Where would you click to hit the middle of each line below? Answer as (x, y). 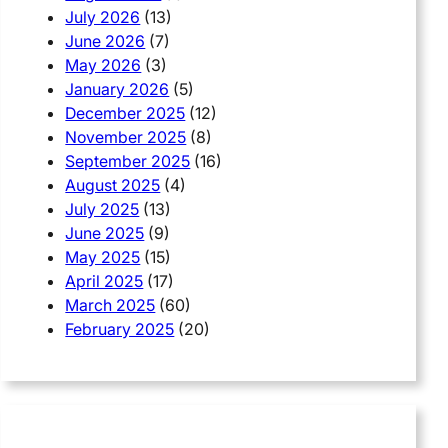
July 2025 (102, 208)
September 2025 (128, 160)
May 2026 (103, 64)
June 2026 (105, 40)
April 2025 (104, 280)
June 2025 (105, 232)
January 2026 (117, 88)
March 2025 (110, 304)
